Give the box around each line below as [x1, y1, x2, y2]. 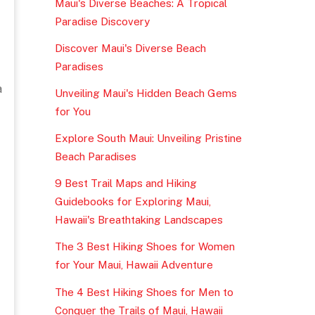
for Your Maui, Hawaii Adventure [54, 259, 213, 271]
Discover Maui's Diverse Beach [54, 41, 206, 54]
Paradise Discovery [54, 15, 150, 27]
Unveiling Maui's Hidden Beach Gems [54, 87, 237, 99]
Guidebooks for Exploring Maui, [54, 195, 211, 208]
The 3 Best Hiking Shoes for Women [54, 240, 235, 253]
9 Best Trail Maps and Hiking [54, 177, 197, 190]
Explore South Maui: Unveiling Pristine [54, 132, 242, 145]
